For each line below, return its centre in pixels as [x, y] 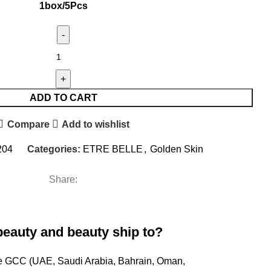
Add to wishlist [95, 124]
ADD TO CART [63, 98]
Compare [28, 124]
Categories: [54, 149]
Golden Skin [176, 149]
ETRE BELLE [113, 149]
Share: [63, 179]
